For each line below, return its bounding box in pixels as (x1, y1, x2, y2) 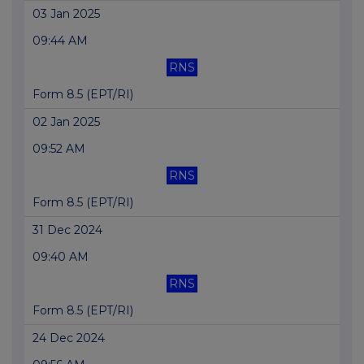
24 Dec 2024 (32, 331, 105, 346)
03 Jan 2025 (32, 6, 100, 22)
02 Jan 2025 (32, 115, 100, 130)
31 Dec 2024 (32, 223, 102, 238)
